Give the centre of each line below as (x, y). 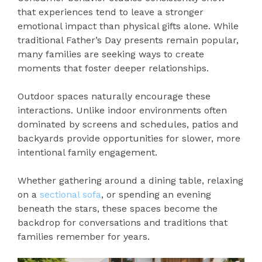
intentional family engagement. (87, 152)
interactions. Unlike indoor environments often (122, 110)
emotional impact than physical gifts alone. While (128, 26)
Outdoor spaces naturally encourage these (114, 96)
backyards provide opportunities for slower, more (129, 138)
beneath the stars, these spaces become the (118, 208)
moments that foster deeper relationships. (113, 68)
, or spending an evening (156, 194)
